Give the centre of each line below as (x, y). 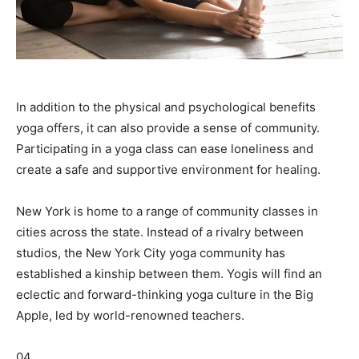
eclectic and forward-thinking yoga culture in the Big (165, 294)
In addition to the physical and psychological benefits (166, 107)
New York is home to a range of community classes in (167, 211)
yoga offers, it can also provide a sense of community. (168, 127)
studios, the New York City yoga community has (151, 252)
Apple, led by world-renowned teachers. (130, 315)
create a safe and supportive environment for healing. (168, 169)
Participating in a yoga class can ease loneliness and (165, 148)
